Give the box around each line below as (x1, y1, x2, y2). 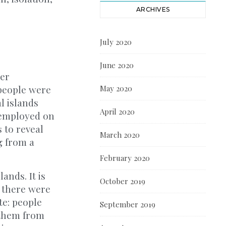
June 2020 (100, 60, 134, 70)
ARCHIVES (136, 6, 170, 13)
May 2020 (100, 83, 132, 93)
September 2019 (100, 199, 155, 209)
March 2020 (100, 130, 140, 140)
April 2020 (100, 106, 135, 117)
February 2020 (100, 153, 150, 163)
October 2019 (100, 176, 145, 186)
